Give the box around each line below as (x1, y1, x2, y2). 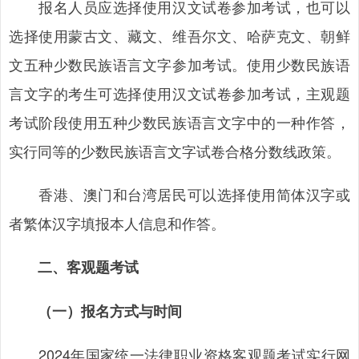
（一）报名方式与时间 (9, 301, 182, 321)
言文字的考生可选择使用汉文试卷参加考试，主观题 (9, 83, 350, 103)
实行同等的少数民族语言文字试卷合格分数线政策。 (9, 140, 341, 161)
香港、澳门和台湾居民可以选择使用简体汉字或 (9, 184, 350, 204)
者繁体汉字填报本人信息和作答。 (9, 212, 225, 233)
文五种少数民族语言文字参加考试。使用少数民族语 (9, 54, 350, 75)
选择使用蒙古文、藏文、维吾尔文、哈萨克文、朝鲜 (9, 25, 350, 46)
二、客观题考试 (38, 256, 139, 277)
